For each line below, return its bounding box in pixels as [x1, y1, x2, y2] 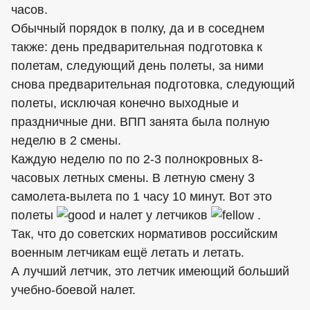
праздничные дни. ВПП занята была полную [11, 114, 270, 129]
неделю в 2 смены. [11, 133, 121, 147]
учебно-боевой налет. [11, 283, 136, 298]
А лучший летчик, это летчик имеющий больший [11, 264, 289, 279]
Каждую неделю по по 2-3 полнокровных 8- [11, 152, 263, 166]
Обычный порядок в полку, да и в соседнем [11, 21, 264, 35]
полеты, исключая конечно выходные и [11, 95, 239, 110]
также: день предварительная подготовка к [11, 39, 262, 54]
